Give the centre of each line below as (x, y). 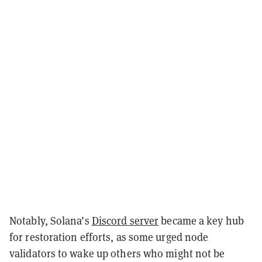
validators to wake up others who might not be (117, 253)
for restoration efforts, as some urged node (109, 237)
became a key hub (201, 220)
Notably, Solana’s (51, 220)
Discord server (125, 220)
